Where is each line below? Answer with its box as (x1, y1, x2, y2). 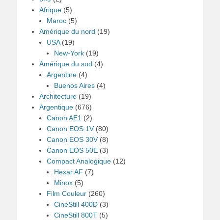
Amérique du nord (39, 27, 95, 35)
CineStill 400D (54, 200, 98, 208)
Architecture (39, 92, 77, 100)
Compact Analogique (47, 157, 111, 165)
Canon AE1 (47, 114, 82, 122)
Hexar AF (54, 168, 83, 176)
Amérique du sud (39, 60, 92, 68)
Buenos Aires (54, 82, 95, 89)
